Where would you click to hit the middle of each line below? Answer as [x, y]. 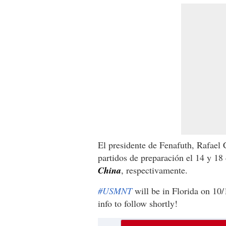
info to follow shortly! [138, 203]
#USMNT [115, 190]
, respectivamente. [154, 170]
